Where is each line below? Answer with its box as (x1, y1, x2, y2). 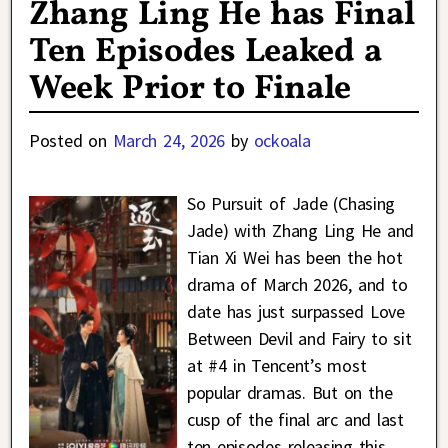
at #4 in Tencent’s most (186, 353, 367, 377)
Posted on (29, 128, 113, 152)
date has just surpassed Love (186, 299, 405, 323)
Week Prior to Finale (29, 65, 351, 113)
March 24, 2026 (112, 128, 226, 152)
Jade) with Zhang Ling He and (186, 218, 414, 242)
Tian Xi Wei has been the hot (186, 245, 403, 269)
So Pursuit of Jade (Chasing (186, 191, 395, 215)
